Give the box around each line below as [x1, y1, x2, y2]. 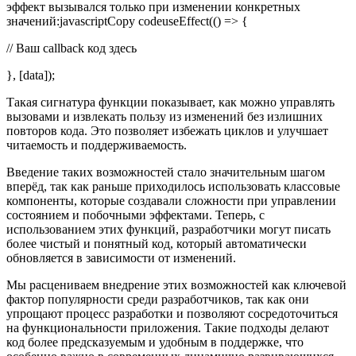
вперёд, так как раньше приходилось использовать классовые [6, 180, 340, 194]
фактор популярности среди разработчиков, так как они [6, 292, 309, 307]
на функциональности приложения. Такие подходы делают [6, 321, 329, 335]
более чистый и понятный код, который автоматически [6, 237, 307, 251]
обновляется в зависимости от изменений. [6, 251, 236, 265]
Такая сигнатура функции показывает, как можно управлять [6, 95, 335, 110]
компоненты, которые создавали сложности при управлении [6, 194, 336, 208]
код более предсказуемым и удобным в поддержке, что [6, 335, 304, 350]
